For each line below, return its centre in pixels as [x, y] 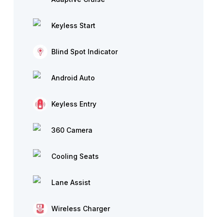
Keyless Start [73, 25]
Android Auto [73, 78]
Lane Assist [71, 182]
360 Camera [72, 130]
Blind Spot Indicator [85, 52]
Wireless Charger [81, 209]
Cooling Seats [75, 156]
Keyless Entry [74, 104]
